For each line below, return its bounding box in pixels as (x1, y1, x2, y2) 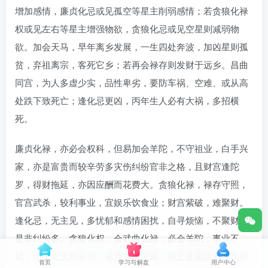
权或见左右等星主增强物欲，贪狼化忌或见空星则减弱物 (15, 22, 239, 35)
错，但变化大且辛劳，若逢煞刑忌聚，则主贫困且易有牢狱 (15, 249, 248, 262)
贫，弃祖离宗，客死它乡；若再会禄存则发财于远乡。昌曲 (15, 57, 248, 71)
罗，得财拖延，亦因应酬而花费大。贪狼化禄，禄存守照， (15, 177, 248, 190)
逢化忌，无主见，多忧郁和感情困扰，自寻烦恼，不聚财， (15, 213, 248, 226)
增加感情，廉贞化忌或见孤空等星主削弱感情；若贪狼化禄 (15, 4, 248, 17)
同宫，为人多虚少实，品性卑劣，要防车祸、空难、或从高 (15, 75, 248, 89)
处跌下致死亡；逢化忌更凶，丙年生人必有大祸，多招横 (15, 93, 239, 106)
